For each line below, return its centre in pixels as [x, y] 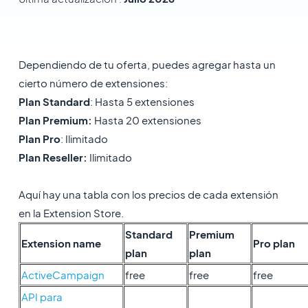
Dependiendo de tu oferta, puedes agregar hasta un [147, 64]
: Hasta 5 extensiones [142, 101]
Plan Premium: [55, 120]
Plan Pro [39, 139]
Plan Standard [54, 101]
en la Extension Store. [71, 213]
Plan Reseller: [53, 157]
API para [42, 297]
